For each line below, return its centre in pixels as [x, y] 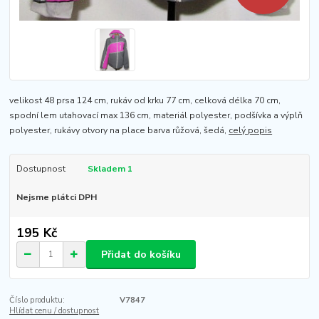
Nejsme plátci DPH [56, 197]
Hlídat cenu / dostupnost [54, 311]
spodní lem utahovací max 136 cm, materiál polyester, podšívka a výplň [156, 115]
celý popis [251, 130]
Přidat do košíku [141, 254]
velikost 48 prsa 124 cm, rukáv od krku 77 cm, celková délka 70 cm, [145, 100]
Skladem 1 [111, 168]
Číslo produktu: [37, 300]
